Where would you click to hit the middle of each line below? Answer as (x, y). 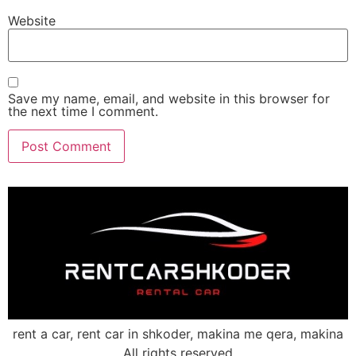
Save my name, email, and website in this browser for (169, 99)
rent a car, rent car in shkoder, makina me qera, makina (178, 334)
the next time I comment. (83, 112)
